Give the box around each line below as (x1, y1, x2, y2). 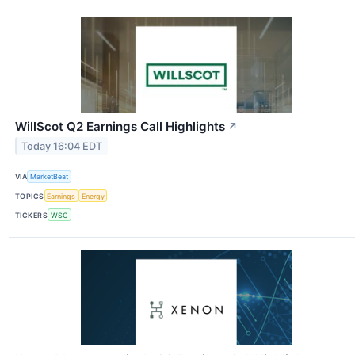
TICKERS (15, 210, 48, 219)
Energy (81, 191, 105, 200)
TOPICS (15, 191, 44, 200)
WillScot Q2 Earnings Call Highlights (15, 118, 225, 134)
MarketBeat (30, 172, 69, 181)
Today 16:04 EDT (21, 139, 103, 152)
